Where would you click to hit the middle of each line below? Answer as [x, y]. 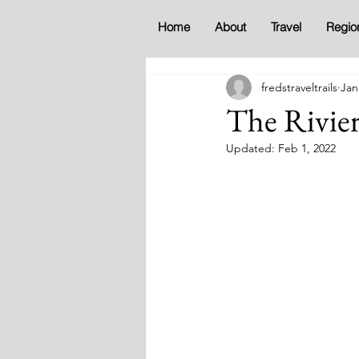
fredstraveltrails [299, 87]
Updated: [252, 148]
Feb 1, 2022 [307, 148]
